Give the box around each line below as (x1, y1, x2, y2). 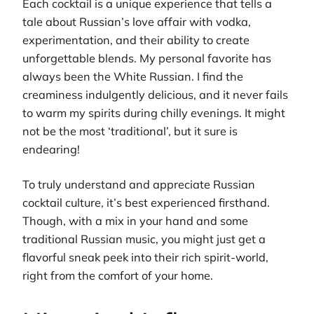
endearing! (22, 142, 80, 156)
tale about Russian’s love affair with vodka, (22, 14, 251, 29)
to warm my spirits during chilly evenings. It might (22, 105, 285, 120)
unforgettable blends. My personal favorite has (22, 50, 271, 65)
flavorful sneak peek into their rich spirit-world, (22, 250, 268, 265)
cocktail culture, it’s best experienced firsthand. (22, 196, 270, 210)
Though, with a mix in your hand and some (22, 214, 248, 228)
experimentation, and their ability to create (22, 32, 250, 47)
